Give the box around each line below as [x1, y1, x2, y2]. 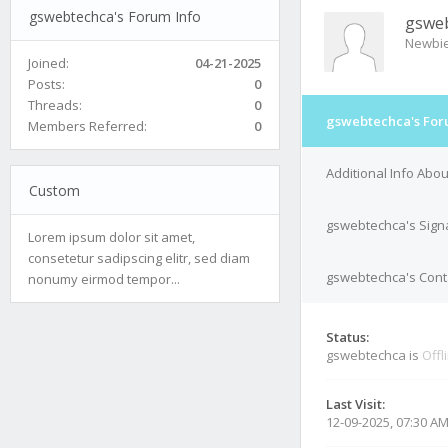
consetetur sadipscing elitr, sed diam [28, 248, 250, 267]
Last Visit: [326, 395, 385, 413]
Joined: [28, 53, 69, 72]
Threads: [28, 95, 82, 114]
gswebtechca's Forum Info [28, 6, 201, 26]
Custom [28, 180, 80, 200]
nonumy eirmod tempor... [28, 269, 180, 288]
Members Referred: [28, 116, 147, 135]
